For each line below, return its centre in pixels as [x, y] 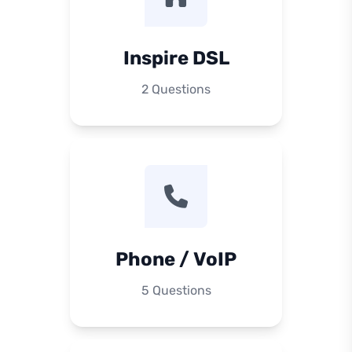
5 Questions [176, 290]
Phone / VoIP [176, 259]
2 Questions [176, 89]
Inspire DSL [176, 58]
